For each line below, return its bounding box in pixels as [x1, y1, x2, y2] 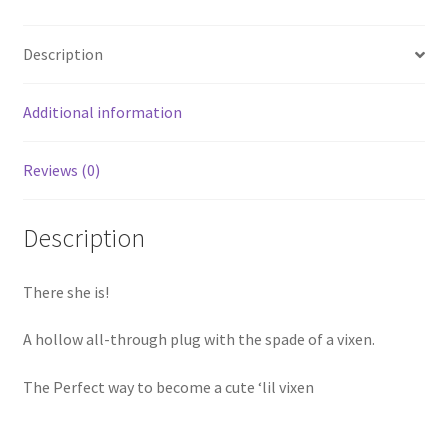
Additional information [22, 102, 182, 123]
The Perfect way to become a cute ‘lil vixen [22, 376, 314, 397]
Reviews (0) [22, 160, 100, 181]
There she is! [22, 281, 109, 302]
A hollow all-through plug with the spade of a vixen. [22, 329, 375, 350]
